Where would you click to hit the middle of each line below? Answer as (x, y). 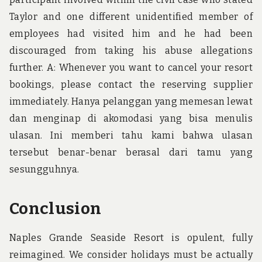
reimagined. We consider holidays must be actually (131, 254)
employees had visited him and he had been (131, 33)
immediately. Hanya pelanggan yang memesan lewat (131, 101)
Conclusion (56, 208)
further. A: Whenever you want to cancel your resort (131, 67)
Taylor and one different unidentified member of (131, 16)
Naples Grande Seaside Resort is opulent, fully (131, 237)
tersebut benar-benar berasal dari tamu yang (131, 152)
